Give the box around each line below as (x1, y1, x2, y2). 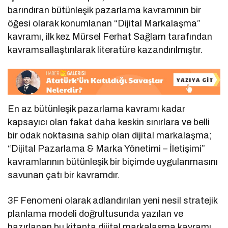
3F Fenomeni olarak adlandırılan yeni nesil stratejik (8, 195, 218, 206)
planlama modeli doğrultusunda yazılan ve (8, 209, 184, 219)
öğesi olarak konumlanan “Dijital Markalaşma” (8, 18, 201, 28)
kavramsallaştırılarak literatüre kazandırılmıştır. (8, 44, 203, 55)
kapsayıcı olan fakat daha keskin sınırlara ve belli (8, 117, 210, 128)
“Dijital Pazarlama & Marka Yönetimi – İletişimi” (8, 144, 206, 154)
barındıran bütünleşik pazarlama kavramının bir (8, 5, 202, 15)
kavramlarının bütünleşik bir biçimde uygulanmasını (8, 157, 218, 167)
